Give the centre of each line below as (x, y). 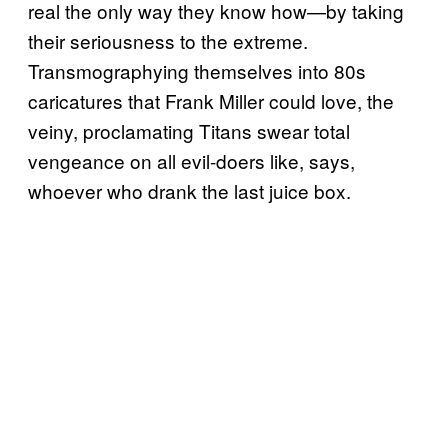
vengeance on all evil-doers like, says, (191, 160)
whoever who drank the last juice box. (189, 190)
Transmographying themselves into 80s (197, 70)
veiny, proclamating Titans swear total (189, 130)
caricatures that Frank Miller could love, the (211, 100)
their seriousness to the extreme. (168, 40)
